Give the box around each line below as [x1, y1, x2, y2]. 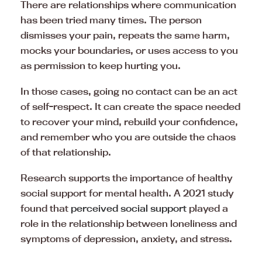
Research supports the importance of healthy [20, 171, 233, 184]
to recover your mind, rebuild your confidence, [20, 115, 238, 127]
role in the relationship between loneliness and [20, 217, 237, 229]
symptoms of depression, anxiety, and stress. [20, 232, 232, 244]
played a [187, 202, 228, 214]
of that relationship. [20, 146, 111, 158]
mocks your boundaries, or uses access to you [20, 44, 238, 56]
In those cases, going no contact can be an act [20, 85, 237, 97]
